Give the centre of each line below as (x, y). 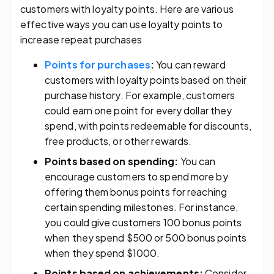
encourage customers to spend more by (136, 176)
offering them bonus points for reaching (136, 191)
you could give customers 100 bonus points (143, 222)
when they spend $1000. (102, 253)
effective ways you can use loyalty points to (122, 24)
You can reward (190, 64)
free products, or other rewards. (118, 141)
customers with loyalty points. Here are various (127, 9)
